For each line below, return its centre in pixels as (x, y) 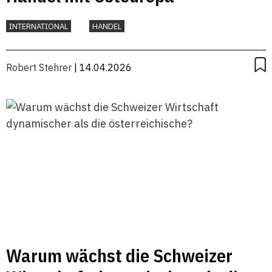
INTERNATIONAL (39, 26)
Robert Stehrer (39, 67)
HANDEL (107, 26)
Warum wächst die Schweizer (119, 255)
